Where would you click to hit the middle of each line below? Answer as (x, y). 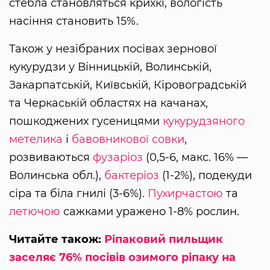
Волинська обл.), (57, 175)
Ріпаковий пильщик (164, 239)
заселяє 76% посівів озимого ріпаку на (122, 257)
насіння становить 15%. (74, 21)
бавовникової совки (128, 139)
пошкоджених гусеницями (86, 121)
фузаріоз (118, 157)
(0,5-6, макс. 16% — (195, 157)
